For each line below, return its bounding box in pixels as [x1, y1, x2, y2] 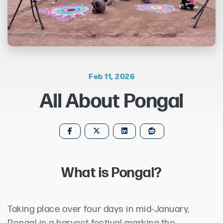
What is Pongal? [61, 164, 162, 181]
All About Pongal [39, 89, 184, 113]
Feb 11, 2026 [89, 70, 134, 81]
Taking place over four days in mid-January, [7, 203, 190, 215]
